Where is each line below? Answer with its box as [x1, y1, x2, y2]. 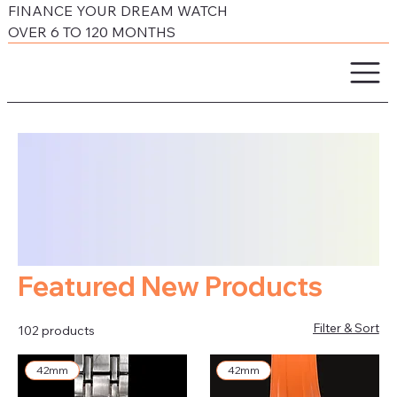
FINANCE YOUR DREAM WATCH [8, 2, 229, 20]
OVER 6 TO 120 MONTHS [8, 23, 176, 42]
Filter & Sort [312, 319, 379, 336]
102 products [18, 322, 96, 339]
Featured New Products [18, 269, 323, 303]
